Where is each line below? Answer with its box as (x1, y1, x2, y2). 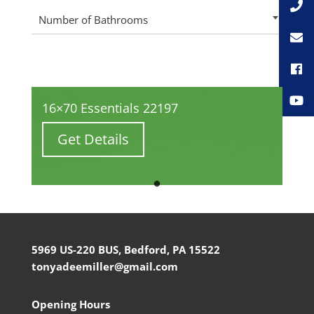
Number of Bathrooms (38, 12, 148, 27)
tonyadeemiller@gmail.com (31, 259, 178, 273)
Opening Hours (31, 296, 110, 311)
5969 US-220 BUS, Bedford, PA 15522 (31, 242, 220, 257)
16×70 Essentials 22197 (41, 99, 178, 116)
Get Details (57, 129, 129, 149)
